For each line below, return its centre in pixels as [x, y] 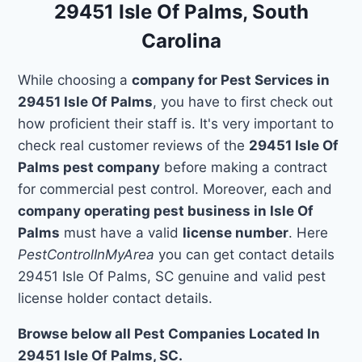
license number [236, 232]
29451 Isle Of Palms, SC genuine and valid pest [172, 276]
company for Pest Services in [231, 80]
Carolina [181, 40]
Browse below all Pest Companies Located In [169, 333]
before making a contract [244, 167]
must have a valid [122, 232]
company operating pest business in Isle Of [166, 210]
